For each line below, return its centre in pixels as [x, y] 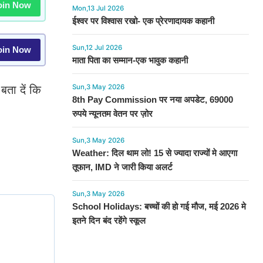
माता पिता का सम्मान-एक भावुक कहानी [130, 60]
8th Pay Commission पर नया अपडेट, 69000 [152, 100]
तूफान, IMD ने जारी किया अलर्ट [122, 167]
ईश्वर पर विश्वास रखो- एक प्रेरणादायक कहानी [143, 21]
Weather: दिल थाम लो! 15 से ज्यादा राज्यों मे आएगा [154, 153]
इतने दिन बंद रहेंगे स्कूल [109, 220]
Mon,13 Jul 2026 [98, 8]
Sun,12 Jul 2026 [97, 48]
